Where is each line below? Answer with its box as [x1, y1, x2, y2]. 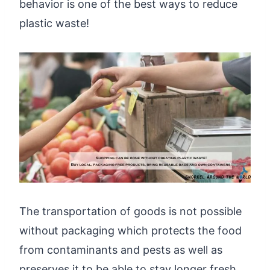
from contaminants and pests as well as [19, 243, 222, 256]
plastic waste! [19, 16, 89, 30]
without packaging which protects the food [19, 224, 242, 237]
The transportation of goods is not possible [19, 204, 242, 218]
